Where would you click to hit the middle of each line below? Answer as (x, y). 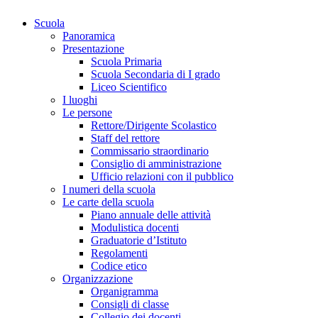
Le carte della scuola (108, 202)
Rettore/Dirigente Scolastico (154, 125)
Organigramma (125, 291)
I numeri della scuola (109, 189)
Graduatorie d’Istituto (139, 240)
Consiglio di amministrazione (156, 163)
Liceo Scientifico (129, 87)
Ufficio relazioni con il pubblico (162, 176)
